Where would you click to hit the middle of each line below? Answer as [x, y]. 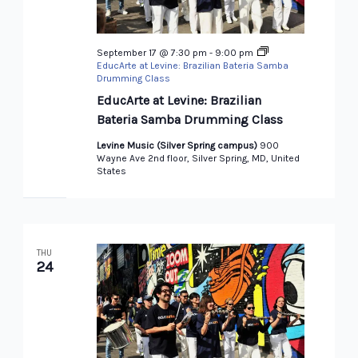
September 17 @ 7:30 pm [151, 53]
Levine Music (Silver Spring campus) [178, 146]
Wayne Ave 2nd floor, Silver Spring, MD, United [198, 159]
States [111, 171]
